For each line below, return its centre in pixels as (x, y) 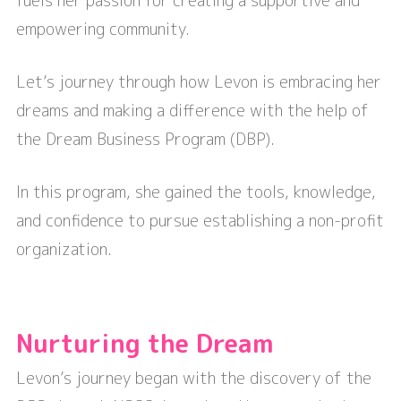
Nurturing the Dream (145, 344)
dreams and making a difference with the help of (192, 111)
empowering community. (103, 30)
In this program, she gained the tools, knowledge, (196, 192)
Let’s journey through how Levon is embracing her (199, 82)
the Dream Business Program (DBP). (145, 140)
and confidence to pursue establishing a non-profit (200, 221)
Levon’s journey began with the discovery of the (194, 379)
